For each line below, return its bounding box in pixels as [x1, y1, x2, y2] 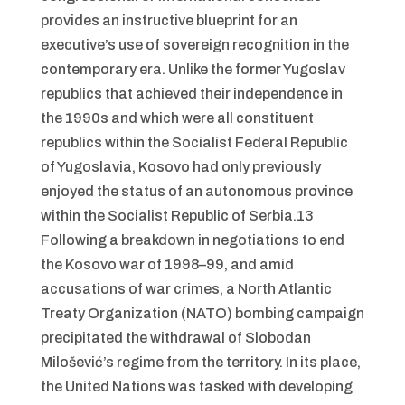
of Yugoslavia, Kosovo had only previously [40, 159, 321, 174]
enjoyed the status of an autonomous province [40, 184, 353, 199]
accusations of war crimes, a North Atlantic [40, 281, 332, 297]
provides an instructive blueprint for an [40, 13, 297, 28]
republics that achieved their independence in [40, 86, 343, 101]
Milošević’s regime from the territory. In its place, [40, 354, 361, 370]
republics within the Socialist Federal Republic [40, 135, 348, 150]
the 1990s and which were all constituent [40, 110, 314, 126]
